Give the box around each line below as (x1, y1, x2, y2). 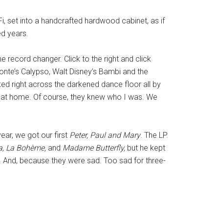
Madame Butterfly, (63, 143, 127, 153)
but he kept (127, 143, 165, 153)
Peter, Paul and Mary (69, 131, 140, 140)
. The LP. (140, 131, 168, 140)
